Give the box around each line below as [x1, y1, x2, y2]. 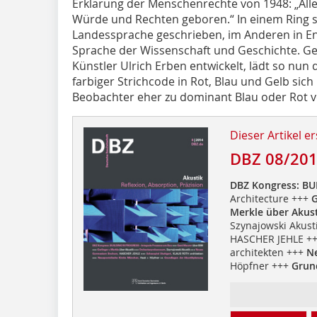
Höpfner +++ [229, 258, 292, 272]
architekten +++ [229, 245, 306, 259]
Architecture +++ [229, 191, 311, 205]
